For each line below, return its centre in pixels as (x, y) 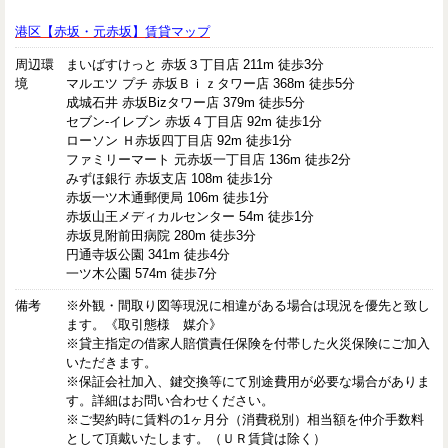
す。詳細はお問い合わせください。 (170, 401)
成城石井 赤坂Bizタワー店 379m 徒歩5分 (186, 102)
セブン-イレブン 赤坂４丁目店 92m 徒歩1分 (194, 121)
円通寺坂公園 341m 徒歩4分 (148, 254)
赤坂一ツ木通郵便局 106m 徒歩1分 (168, 197)
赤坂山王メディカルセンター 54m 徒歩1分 (190, 216)
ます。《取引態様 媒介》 (144, 325)
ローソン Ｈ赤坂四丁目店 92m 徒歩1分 (179, 140)
